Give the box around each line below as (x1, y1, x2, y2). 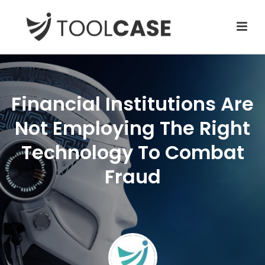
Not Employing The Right (15, 114, 250, 141)
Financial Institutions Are (11, 90, 254, 117)
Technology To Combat (21, 138, 244, 166)
